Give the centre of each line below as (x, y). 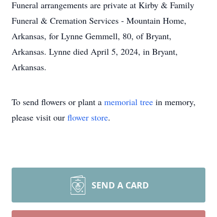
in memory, (174, 102)
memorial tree (129, 102)
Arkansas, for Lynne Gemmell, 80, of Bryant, (92, 36)
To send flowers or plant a (58, 102)
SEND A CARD (120, 185)
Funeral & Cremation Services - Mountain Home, (99, 20)
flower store (88, 117)
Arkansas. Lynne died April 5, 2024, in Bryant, (95, 51)
